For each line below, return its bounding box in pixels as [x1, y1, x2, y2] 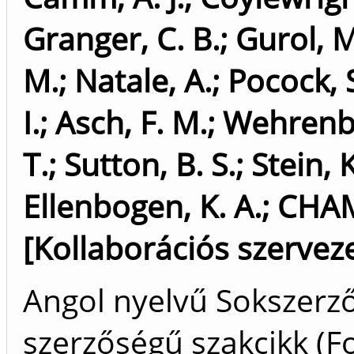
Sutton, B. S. [64, 143, 235, 185]
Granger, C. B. [23, 17, 220, 59]
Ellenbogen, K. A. [23, 185, 262, 227]
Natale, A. [74, 59, 212, 101]
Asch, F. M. [55, 101, 207, 143]
